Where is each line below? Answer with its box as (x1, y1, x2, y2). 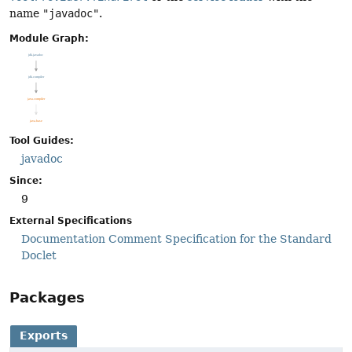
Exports (20, 329, 68, 343)
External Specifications (9, 215, 132, 227)
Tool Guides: (9, 135, 74, 147)
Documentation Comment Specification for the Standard (21, 233, 332, 246)
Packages (9, 288, 85, 306)
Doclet (21, 249, 57, 262)
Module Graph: (9, 33, 89, 45)
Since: (9, 175, 42, 187)
